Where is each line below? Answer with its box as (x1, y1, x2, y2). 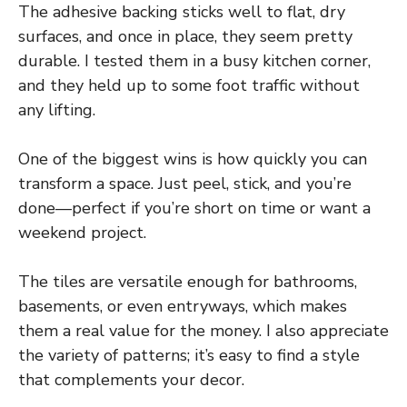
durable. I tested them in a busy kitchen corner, (18, 50, 371, 73)
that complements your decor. (18, 369, 244, 392)
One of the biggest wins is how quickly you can (18, 148, 367, 171)
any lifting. (18, 99, 95, 122)
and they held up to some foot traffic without (18, 74, 360, 97)
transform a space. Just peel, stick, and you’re (18, 173, 352, 195)
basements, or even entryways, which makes (18, 295, 347, 318)
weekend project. (18, 222, 146, 244)
